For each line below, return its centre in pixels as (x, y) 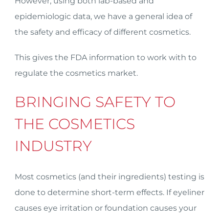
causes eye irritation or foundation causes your (106, 208)
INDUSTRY (53, 146)
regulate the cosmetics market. (76, 73)
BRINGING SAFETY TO (95, 102)
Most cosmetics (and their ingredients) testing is (109, 177)
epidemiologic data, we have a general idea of (103, 16)
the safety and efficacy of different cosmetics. (103, 32)
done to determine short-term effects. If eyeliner (109, 192)
